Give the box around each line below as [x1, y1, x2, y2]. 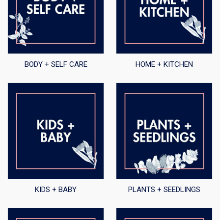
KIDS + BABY [35, 185, 77, 194]
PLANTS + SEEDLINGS [128, 185, 200, 194]
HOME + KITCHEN [136, 60, 193, 69]
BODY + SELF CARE [24, 60, 87, 69]
